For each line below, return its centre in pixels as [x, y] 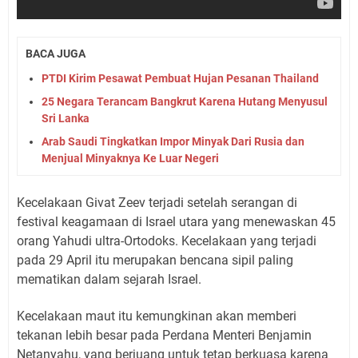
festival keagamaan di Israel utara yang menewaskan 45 [176, 221]
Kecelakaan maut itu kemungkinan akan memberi [157, 316]
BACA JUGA [56, 54]
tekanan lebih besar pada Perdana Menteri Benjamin [164, 335]
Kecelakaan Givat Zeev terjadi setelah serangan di [157, 202]
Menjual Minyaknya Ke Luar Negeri [130, 158]
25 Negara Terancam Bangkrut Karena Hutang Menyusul [185, 101]
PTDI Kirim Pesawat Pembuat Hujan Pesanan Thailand [180, 78]
